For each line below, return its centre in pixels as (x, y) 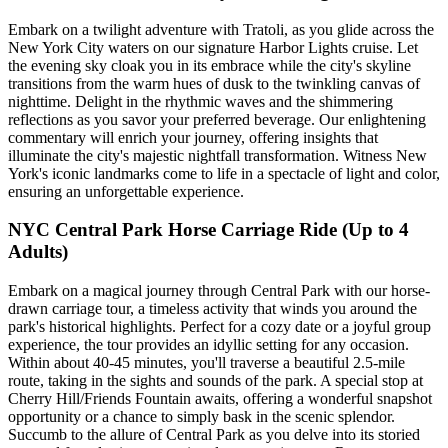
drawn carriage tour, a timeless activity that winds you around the (212, 309)
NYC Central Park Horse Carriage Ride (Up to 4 (208, 230)
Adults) (38, 252)
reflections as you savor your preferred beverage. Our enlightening (217, 119)
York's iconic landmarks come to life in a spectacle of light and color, (224, 173)
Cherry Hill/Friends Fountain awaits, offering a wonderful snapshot (220, 399)
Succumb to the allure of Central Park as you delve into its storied (214, 435)
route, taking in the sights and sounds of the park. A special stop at (215, 381)
